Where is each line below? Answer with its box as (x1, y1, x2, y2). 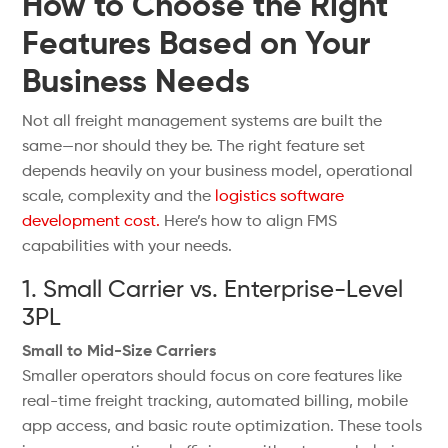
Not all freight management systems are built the (22, 114, 383, 130)
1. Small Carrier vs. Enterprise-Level (22, 278, 404, 302)
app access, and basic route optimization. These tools (22, 419, 423, 435)
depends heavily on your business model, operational (22, 164, 414, 180)
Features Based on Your (22, 29, 371, 61)
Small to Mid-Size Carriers (22, 344, 217, 360)
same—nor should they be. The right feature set (22, 139, 366, 155)
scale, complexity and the (22, 189, 216, 205)
